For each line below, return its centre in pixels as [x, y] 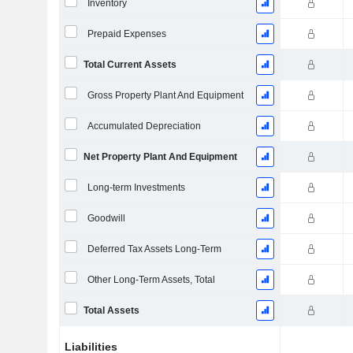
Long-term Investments [136, 188]
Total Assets [111, 310]
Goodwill [106, 218]
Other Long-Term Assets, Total [151, 280]
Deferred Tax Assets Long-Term [154, 249]
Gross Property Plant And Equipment [165, 95]
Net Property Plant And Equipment [160, 157]
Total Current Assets [130, 65]
